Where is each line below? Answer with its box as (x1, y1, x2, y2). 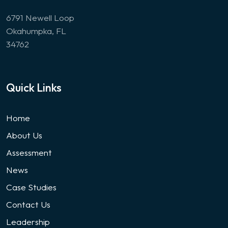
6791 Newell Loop (6, 12, 74, 23)
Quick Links (6, 80, 62, 95)
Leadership (6, 216, 50, 227)
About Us (6, 130, 42, 140)
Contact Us (6, 199, 50, 210)
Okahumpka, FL (6, 25, 66, 36)
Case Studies (6, 182, 56, 192)
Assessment (6, 147, 52, 158)
